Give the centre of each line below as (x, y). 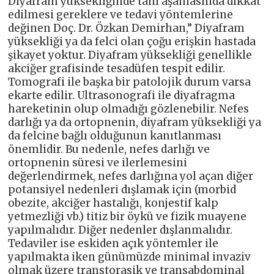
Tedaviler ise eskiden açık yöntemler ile (113, 244)
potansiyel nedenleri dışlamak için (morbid (122, 190)
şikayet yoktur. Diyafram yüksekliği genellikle (130, 55)
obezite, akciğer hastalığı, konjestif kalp (113, 203)
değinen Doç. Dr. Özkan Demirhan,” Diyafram (127, 28)
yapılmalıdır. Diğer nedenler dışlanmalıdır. (120, 230)
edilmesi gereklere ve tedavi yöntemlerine (121, 15)
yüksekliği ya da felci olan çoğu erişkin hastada (132, 42)
